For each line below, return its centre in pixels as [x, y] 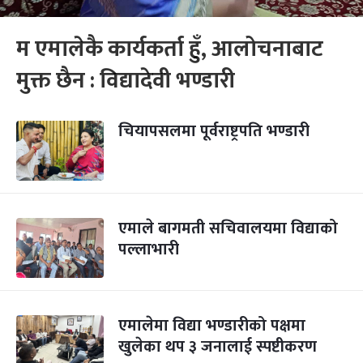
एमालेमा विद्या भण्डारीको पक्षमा [212, 326]
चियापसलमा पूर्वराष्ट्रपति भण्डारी [214, 131]
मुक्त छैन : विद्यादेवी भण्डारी [126, 81]
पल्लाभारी [149, 250]
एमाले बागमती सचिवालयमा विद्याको [228, 228]
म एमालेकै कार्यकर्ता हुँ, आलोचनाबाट [170, 49]
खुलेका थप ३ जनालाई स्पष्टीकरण [218, 347]
